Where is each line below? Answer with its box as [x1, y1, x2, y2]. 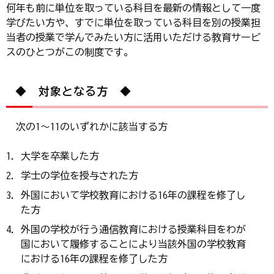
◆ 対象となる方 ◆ [15, 85, 131, 97]
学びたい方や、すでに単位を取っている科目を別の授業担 [6, 17, 261, 28]
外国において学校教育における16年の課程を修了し [21, 190, 246, 200]
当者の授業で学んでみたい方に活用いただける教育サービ [6, 32, 261, 42]
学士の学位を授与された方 [21, 170, 138, 180]
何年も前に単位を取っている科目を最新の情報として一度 [6, 2, 261, 13]
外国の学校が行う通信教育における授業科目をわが [21, 224, 246, 234]
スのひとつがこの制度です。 [6, 46, 133, 57]
